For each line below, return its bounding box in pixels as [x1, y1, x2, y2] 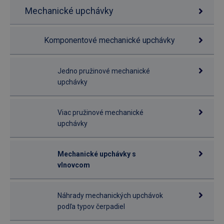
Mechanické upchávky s [57, 150, 136, 158]
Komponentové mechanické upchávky [44, 35, 175, 45]
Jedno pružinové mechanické [57, 67, 150, 75]
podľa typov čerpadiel [57, 202, 125, 210]
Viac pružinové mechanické [57, 108, 143, 116]
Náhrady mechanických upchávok [57, 191, 163, 199]
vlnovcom [57, 161, 90, 169]
